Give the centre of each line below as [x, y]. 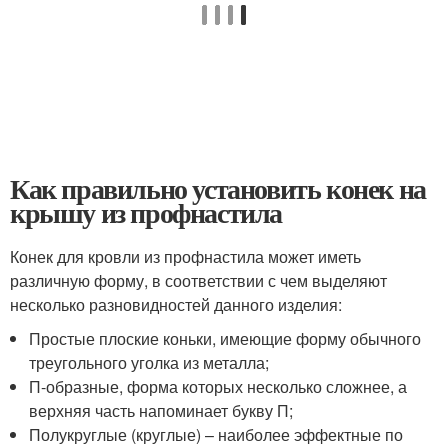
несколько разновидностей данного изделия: [176, 304]
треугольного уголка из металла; [149, 362]
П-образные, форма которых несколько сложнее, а [218, 386]
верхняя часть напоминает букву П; [161, 410]
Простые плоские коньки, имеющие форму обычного [225, 338]
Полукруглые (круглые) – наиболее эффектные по [216, 434]
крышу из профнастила [146, 212]
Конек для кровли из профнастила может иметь [185, 256]
